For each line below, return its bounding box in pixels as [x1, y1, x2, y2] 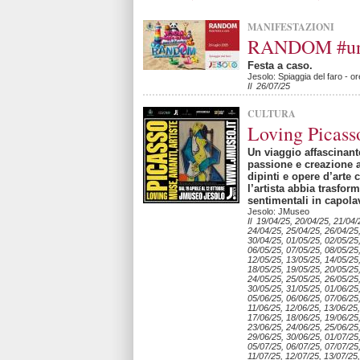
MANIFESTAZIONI [247, 20, 334, 34]
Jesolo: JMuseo [247, 207, 309, 216]
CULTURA [247, 107, 296, 121]
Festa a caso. [247, 59, 313, 72]
